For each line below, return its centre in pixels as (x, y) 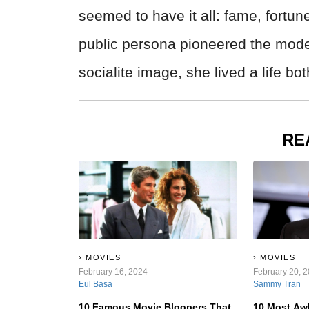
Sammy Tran (277, 285)
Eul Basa (96, 285)
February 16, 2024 (113, 272)
